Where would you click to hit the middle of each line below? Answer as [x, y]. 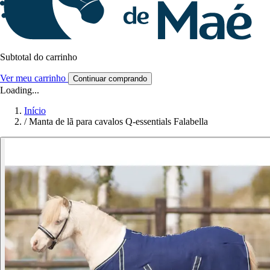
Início [35, 111]
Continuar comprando [110, 79]
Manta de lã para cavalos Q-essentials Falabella [118, 122]
